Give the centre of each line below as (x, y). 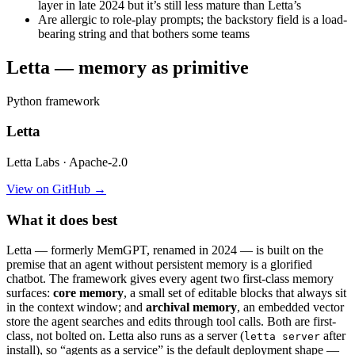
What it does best (62, 219)
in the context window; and (76, 307)
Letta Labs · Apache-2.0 (67, 162)
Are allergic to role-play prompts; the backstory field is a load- (193, 19)
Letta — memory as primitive (128, 67)
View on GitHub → (56, 189)
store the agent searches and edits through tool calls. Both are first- (171, 322)
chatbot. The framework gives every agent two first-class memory (170, 279)
